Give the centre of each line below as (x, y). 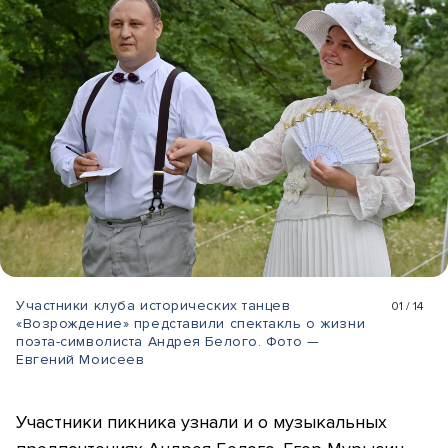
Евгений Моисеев (80, 360)
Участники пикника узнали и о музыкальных (201, 422)
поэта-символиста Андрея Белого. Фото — (168, 342)
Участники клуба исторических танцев (153, 306)
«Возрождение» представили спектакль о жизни (191, 324)
